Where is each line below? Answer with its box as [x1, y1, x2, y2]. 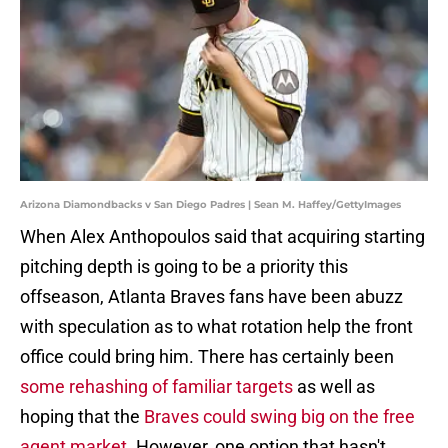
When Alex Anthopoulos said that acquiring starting [20, 226, 425, 248]
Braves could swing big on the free [144, 406, 415, 428]
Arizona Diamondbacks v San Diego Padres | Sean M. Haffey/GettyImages [20, 198, 401, 212]
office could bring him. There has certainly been [20, 346, 394, 368]
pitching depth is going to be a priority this [20, 256, 348, 278]
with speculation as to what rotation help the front [20, 316, 413, 338]
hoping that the [20, 406, 144, 428]
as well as [293, 376, 375, 398]
